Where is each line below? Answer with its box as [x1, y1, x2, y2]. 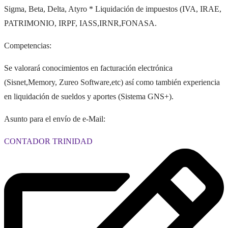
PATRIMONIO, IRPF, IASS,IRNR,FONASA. [4, 19, 157, 28]
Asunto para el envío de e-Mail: [4, 115, 105, 124]
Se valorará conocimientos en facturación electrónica [4, 64, 173, 73]
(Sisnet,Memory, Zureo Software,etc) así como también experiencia [4, 78, 220, 87]
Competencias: [4, 41, 51, 50]
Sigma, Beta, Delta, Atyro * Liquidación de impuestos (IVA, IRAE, [4, 5, 221, 14]
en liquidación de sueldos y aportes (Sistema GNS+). [4, 92, 174, 101]
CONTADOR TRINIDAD [4, 137, 93, 146]
